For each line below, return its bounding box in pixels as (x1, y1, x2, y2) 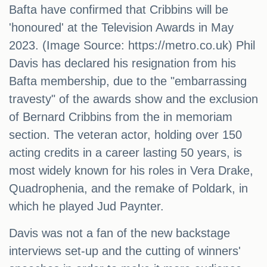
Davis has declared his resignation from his (9, 57, 236, 70)
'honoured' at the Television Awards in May (9, 21, 234, 35)
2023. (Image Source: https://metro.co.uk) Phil (9, 39, 255, 52)
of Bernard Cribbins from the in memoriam (9, 110, 232, 124)
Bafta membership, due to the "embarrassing (9, 74, 247, 88)
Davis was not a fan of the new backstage (9, 226, 230, 240)
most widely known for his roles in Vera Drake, (9, 164, 253, 178)
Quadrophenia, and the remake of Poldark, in (9, 182, 248, 195)
